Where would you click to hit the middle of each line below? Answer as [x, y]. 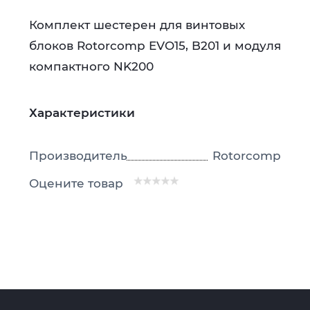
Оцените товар [76, 183]
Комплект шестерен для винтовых [137, 25]
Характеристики [82, 112]
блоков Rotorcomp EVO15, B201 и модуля [155, 45]
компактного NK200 [91, 66]
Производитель [78, 155]
